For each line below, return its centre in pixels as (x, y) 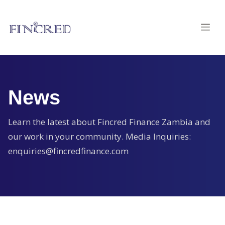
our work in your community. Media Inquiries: (99, 136)
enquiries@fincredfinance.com (68, 151)
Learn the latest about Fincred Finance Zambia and (109, 122)
